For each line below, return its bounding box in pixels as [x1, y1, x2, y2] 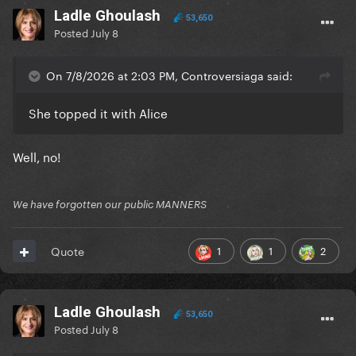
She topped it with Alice [29, 103, 168, 122]
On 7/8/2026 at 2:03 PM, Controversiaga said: [46, 66, 292, 84]
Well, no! [13, 146, 60, 166]
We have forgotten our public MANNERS [13, 198, 207, 211]
